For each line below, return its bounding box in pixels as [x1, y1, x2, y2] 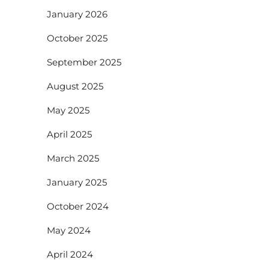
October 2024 [47, 201, 109, 213]
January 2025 [47, 177, 107, 189]
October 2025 [47, 32, 108, 44]
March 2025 [47, 153, 100, 165]
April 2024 [47, 249, 94, 261]
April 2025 [47, 128, 92, 141]
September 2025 [47, 56, 122, 68]
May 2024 [47, 225, 91, 237]
